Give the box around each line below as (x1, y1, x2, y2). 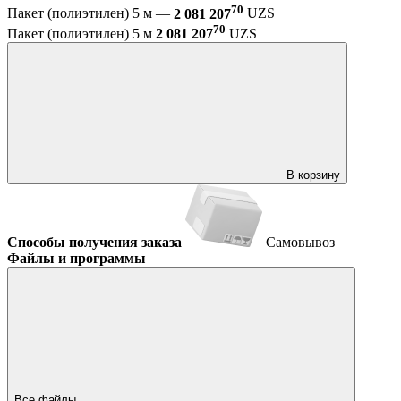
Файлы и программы (7, 250, 146, 266)
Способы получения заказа (7, 234, 182, 250)
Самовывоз (266, 234, 335, 250)
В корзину (286, 167, 340, 182)
